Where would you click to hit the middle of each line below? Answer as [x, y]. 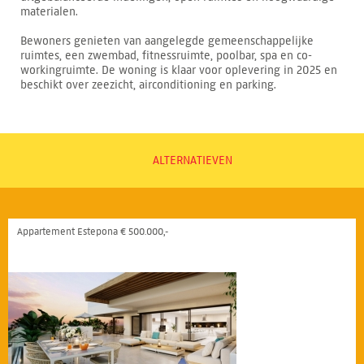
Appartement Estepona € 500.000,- [93, 231]
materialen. [49, 11]
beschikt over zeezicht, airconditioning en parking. [148, 84]
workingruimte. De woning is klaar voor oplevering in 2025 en [179, 70]
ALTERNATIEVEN [192, 160]
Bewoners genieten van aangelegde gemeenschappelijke [167, 41]
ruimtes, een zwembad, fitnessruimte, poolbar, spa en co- [166, 55]
